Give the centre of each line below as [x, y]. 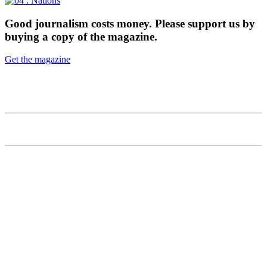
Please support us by [205, 23]
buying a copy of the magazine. [81, 36]
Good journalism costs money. [80, 23]
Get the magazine [38, 60]
